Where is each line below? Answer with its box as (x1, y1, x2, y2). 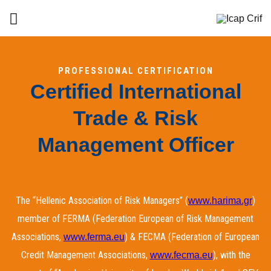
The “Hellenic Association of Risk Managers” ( (16, 195, 188, 206)
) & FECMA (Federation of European (125, 231, 260, 243)
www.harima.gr (188, 195, 252, 206)
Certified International (30, 80, 241, 103)
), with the (212, 249, 250, 261)
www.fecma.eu (149, 250, 213, 260)
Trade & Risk (73, 106, 198, 129)
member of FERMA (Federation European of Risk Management (18, 213, 253, 224)
